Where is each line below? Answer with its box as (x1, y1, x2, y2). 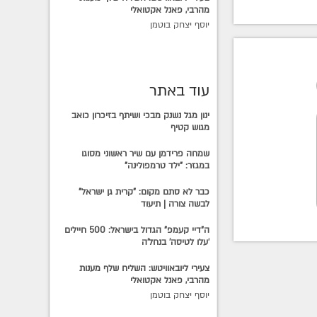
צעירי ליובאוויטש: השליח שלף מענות (79, 263, 210, 275)
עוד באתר (149, 81, 210, 102)
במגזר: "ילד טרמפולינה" (125, 160, 210, 172)
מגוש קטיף (171, 122, 210, 134)
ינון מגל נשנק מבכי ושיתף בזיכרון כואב (71, 110, 210, 122)
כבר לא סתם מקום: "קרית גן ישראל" (79, 186, 210, 198)
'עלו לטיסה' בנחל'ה (142, 236, 210, 248)
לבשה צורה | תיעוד (141, 198, 210, 210)
